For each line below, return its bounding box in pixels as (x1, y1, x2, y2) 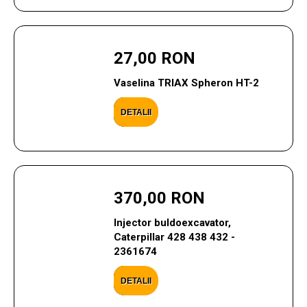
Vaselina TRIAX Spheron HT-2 (113, 77, 259, 89)
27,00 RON (113, 49, 195, 68)
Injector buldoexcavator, (113, 217, 231, 229)
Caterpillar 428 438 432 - (113, 231, 235, 243)
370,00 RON (113, 188, 205, 208)
